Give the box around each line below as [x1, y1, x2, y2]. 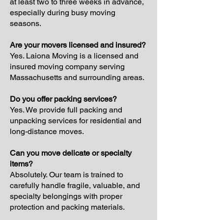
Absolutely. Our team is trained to [10, 170, 123, 179]
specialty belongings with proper [10, 192, 122, 201]
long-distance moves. [10, 127, 84, 136]
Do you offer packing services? [10, 94, 117, 104]
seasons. [10, 19, 41, 28]
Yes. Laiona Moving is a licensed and [10, 51, 138, 60]
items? [10, 159, 33, 168]
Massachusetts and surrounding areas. [10, 73, 144, 82]
